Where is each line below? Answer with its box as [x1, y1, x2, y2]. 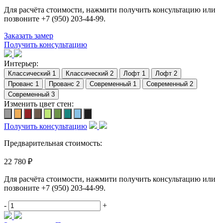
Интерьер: [4, 59, 38, 68]
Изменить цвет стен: [4, 99, 74, 108]
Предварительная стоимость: [4, 138, 102, 147]
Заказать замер [4, 31, 53, 40]
